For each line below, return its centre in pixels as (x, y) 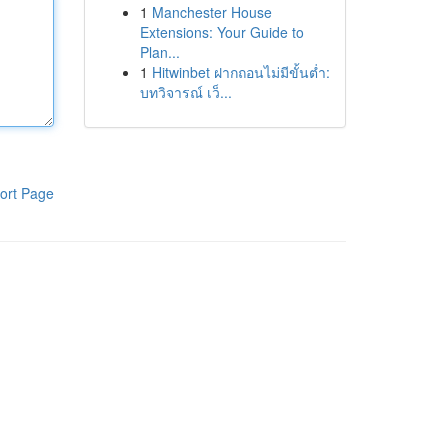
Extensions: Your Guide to (221, 32)
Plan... (159, 52)
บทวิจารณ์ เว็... (185, 92)
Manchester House (211, 12)
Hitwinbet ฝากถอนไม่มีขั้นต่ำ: (240, 72)
